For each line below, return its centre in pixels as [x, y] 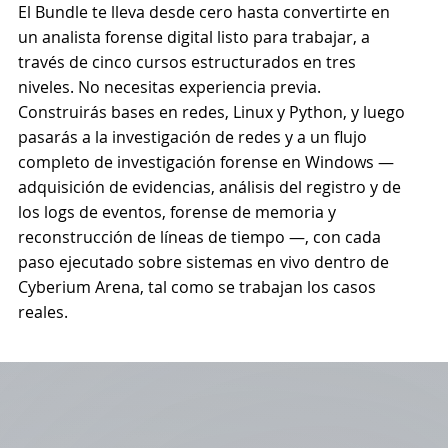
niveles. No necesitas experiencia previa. [169, 86]
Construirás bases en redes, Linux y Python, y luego [211, 111]
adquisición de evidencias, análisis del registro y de [209, 186]
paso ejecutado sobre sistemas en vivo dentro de [203, 261]
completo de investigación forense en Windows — [205, 161]
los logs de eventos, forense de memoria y [176, 211]
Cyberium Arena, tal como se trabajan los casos [196, 286]
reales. [42, 311]
